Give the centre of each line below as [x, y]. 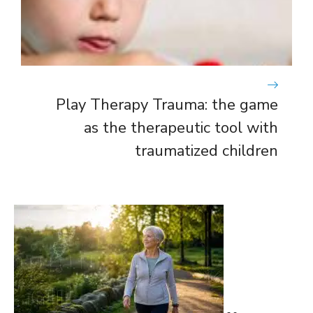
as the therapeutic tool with [181, 128]
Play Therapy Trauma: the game [167, 104]
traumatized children [206, 151]
